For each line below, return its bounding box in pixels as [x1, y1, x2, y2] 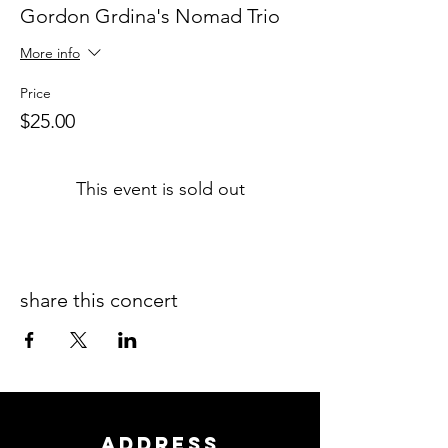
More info [20, 44, 80, 63]
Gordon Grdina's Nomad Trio [20, 4, 280, 28]
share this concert [20, 288, 178, 312]
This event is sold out [75, 178, 245, 200]
